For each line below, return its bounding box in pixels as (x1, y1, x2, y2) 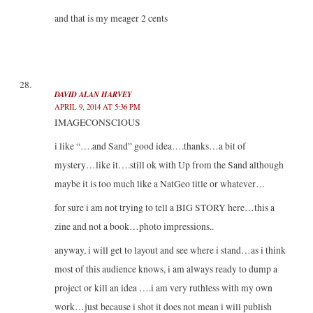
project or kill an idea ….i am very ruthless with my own (54, 281, 272, 294)
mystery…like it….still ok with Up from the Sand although (54, 159, 284, 172)
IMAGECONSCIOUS (54, 116, 140, 129)
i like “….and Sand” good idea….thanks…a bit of (54, 140, 246, 153)
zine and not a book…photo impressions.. (54, 219, 214, 233)
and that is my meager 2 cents (54, 11, 168, 24)
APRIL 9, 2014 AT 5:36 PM (54, 101, 140, 112)
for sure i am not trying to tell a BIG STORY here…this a (54, 201, 275, 214)
